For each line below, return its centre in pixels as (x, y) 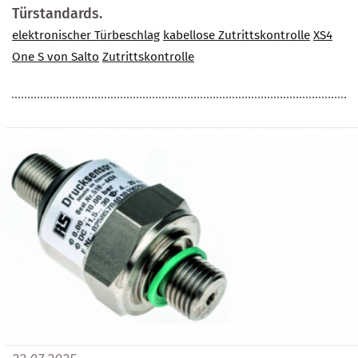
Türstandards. (57, 14)
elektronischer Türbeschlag (86, 36)
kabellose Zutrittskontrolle (237, 36)
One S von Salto (56, 57)
